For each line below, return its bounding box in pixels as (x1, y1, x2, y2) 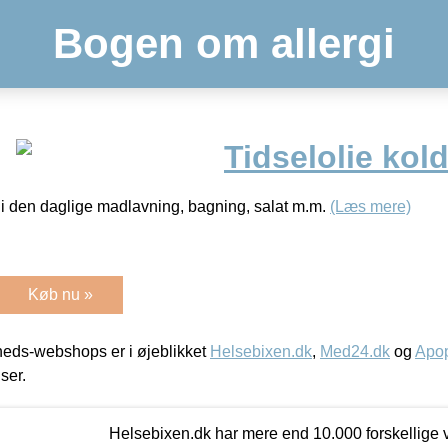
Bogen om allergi (53, 20, 395, 67)
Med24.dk (320, 342, 390, 360)
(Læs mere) (330, 197, 411, 215)
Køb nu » (28, 285, 93, 303)
